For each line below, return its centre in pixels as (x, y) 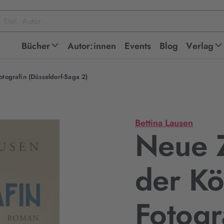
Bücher (36, 46)
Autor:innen (92, 46)
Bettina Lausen (164, 123)
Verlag (200, 46)
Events (138, 46)
